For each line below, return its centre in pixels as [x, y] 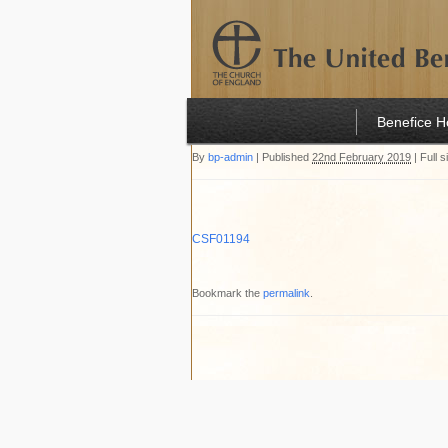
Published [285, 157]
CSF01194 [221, 239]
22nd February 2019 [361, 157]
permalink [286, 293]
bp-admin [230, 157]
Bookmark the [227, 293]
